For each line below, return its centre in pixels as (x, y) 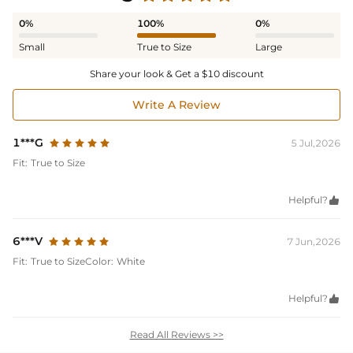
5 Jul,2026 (316, 143)
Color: (99, 262)
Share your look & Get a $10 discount (176, 74)
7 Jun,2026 (314, 242)
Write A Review (176, 105)
